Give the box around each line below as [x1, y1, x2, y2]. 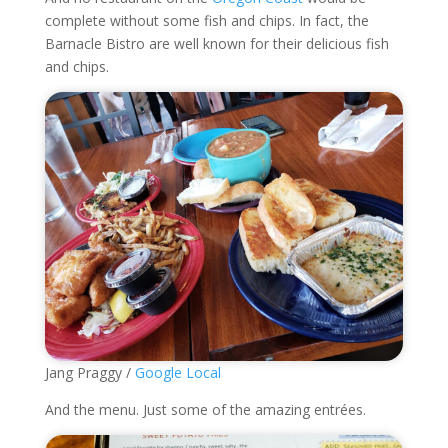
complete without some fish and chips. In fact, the [44, 11, 369, 31]
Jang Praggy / [44, 362, 135, 382]
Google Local [134, 362, 221, 382]
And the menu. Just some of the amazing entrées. [44, 399, 366, 419]
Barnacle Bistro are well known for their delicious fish [44, 34, 389, 54]
